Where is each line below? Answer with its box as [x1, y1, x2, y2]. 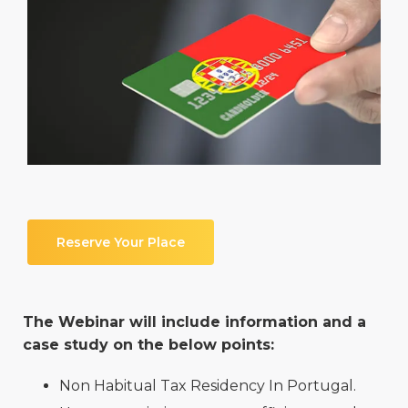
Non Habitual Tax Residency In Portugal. [59, 376, 356, 394]
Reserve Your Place [56, 233, 185, 250]
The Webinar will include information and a [23, 312, 366, 331]
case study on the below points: [23, 335, 274, 353]
